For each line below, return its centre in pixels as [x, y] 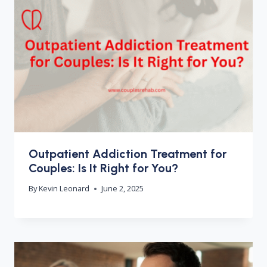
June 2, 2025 [123, 189]
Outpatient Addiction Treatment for [128, 154]
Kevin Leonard [64, 189]
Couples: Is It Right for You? [103, 168]
